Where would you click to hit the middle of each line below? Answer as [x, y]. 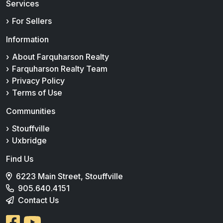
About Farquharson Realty [60, 57]
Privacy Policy [38, 81]
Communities [31, 111]
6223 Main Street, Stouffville [69, 176]
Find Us [20, 159]
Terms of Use [37, 93]
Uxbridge [29, 140]
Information [27, 39]
